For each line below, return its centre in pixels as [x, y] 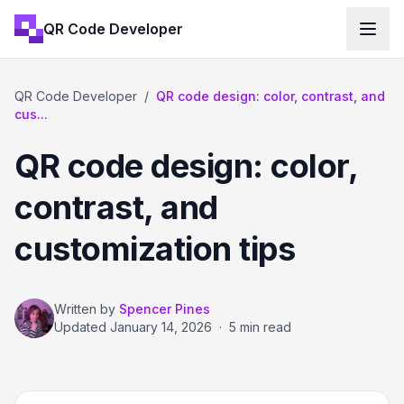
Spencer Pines [165, 309]
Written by [85, 309]
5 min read [260, 327]
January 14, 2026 [161, 327]
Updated [82, 327]
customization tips [155, 249]
